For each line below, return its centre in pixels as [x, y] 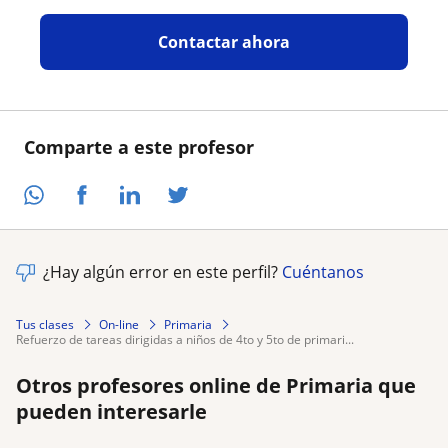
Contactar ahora [223, 42]
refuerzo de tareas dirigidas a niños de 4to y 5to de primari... [188, 339]
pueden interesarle [111, 411]
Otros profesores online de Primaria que [216, 385]
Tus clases [45, 324]
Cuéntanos [323, 271]
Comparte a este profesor [139, 147]
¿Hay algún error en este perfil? [162, 271]
